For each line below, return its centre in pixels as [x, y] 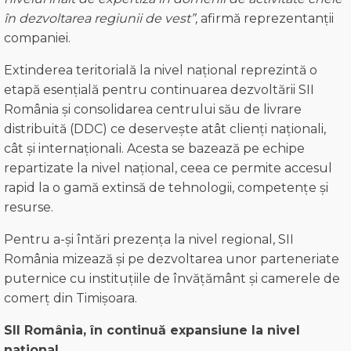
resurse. [29, 208]
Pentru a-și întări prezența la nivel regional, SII [149, 240]
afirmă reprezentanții [266, 19]
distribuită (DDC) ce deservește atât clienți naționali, [165, 129]
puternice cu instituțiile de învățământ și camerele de [172, 279]
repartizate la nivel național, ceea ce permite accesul [168, 168]
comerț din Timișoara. [71, 299]
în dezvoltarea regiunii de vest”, [101, 19]
